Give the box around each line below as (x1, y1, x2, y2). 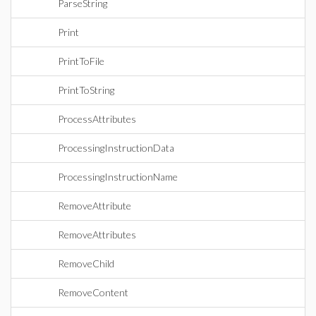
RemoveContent (58, 286, 128, 298)
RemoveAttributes (58, 229, 136, 241)
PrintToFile (58, 55, 104, 67)
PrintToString (58, 84, 114, 96)
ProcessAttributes (58, 113, 136, 125)
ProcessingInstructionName (58, 171, 178, 183)
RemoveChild (58, 257, 114, 269)
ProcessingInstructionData (58, 142, 174, 154)
